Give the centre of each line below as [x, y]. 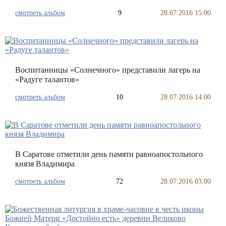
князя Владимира [45, 163]
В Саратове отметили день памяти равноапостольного [109, 154]
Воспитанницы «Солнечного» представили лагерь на [108, 70]
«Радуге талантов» [47, 79]
